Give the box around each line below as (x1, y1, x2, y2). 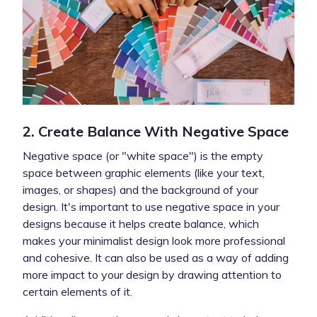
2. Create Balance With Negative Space (23, 122, 289, 140)
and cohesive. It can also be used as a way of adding (23, 250, 289, 265)
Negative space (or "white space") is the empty (23, 148, 263, 163)
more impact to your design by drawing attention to (23, 267, 282, 282)
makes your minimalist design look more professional (23, 233, 285, 248)
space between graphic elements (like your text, (23, 165, 265, 180)
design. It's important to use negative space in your (23, 199, 279, 214)
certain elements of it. (23, 284, 132, 299)
